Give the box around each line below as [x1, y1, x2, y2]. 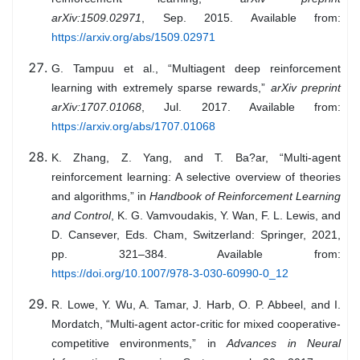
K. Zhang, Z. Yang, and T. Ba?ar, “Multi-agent [51, 151, 341, 165]
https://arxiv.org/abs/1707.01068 [51, 120, 215, 133]
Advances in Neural [227, 337, 342, 350]
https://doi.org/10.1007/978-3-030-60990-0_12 [51, 267, 288, 280]
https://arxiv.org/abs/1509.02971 [51, 31, 215, 44]
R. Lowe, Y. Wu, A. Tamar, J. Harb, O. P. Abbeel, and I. [51, 298, 341, 312]
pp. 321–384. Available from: [51, 247, 341, 261]
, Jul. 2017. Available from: [141, 100, 341, 114]
